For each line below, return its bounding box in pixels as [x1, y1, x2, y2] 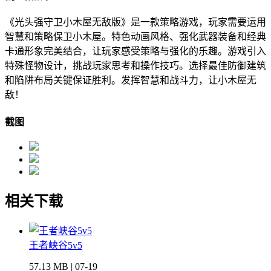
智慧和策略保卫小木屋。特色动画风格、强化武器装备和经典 [5, 31, 266, 42]
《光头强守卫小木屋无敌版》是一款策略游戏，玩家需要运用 [5, 16, 266, 27]
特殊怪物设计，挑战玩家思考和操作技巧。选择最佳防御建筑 [5, 60, 266, 71]
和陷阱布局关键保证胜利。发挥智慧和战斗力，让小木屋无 [5, 74, 256, 85]
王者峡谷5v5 [29, 240, 82, 251]
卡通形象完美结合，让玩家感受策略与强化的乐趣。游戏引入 [5, 45, 266, 56]
